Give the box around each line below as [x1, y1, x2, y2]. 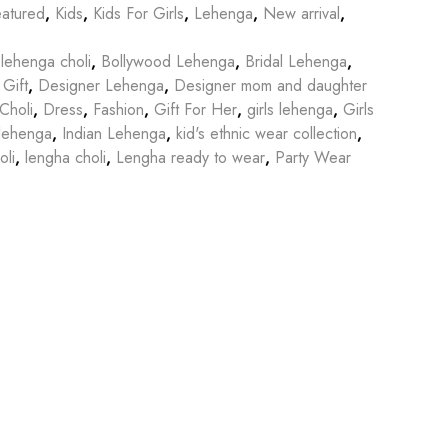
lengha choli [25, 145, 106, 169]
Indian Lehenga [62, 121, 166, 145]
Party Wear [275, 145, 351, 169]
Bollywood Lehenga [101, 49, 235, 73]
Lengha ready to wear [116, 145, 265, 169]
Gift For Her [154, 97, 237, 121]
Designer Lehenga [38, 73, 164, 97]
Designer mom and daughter [174, 73, 367, 97]
